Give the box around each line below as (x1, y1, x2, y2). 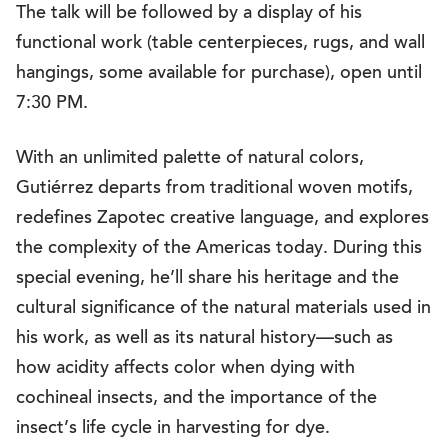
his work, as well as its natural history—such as (16, 330, 393, 348)
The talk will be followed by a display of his (16, 5, 362, 23)
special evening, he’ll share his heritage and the (16, 270, 399, 288)
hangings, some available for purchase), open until (16, 65, 422, 83)
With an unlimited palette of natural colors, (16, 150, 364, 168)
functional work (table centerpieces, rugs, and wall (16, 35, 425, 53)
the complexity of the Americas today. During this (16, 240, 422, 258)
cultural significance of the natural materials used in (16, 300, 431, 318)
